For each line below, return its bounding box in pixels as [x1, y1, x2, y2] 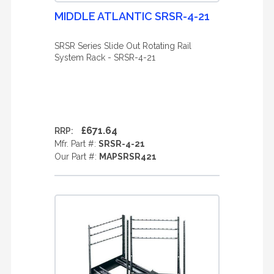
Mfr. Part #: [54, 139, 98, 149]
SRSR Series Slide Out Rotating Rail [54, 41, 191, 51]
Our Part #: [54, 152, 99, 161]
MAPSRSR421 [99, 152, 157, 161]
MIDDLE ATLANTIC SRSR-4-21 [54, 10, 210, 23]
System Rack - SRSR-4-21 [54, 53, 155, 62]
